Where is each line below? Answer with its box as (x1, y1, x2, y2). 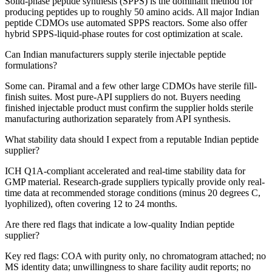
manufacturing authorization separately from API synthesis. (5, 114, 231, 124)
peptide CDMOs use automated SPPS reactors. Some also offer (5, 18, 247, 29)
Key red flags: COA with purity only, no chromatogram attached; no (5, 251, 266, 262)
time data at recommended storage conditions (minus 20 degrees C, (5, 188, 260, 199)
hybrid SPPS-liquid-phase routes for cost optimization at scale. (5, 29, 243, 39)
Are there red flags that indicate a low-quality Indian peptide (5, 219, 234, 230)
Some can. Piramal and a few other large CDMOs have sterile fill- (5, 81, 257, 92)
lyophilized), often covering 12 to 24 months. (5, 199, 177, 209)
